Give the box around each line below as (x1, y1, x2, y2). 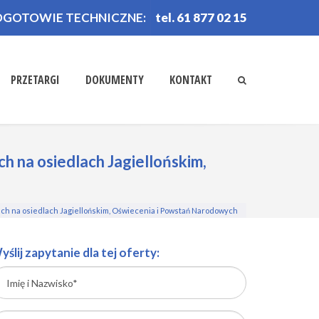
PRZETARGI (11, 72, 60, 88)
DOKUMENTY (85, 72, 144, 88)
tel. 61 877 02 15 (155, 10, 247, 25)
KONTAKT (169, 72, 212, 88)
